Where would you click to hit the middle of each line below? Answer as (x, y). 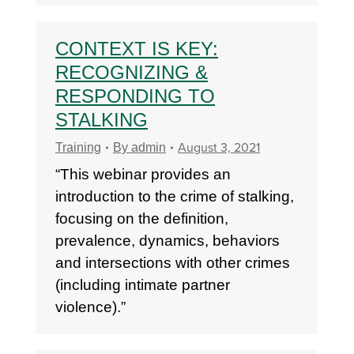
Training (78, 147)
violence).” (90, 307)
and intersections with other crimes (173, 263)
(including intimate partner (143, 285)
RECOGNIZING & (132, 72)
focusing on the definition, (142, 218)
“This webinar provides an (143, 174)
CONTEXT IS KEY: (137, 49)
